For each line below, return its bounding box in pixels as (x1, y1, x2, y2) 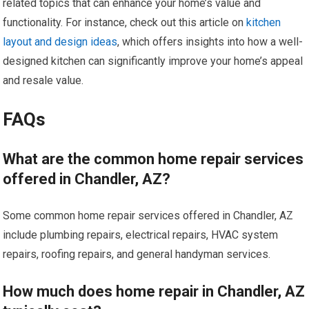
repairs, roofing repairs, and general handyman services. (3, 247, 271, 261)
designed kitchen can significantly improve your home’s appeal (3, 54, 303, 68)
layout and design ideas (3, 34, 118, 48)
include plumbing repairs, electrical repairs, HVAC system (3, 228, 279, 241)
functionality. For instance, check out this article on (3, 15, 247, 29)
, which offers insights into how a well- (117, 34, 303, 48)
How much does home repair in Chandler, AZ (3, 282, 306, 300)
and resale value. (3, 73, 84, 87)
